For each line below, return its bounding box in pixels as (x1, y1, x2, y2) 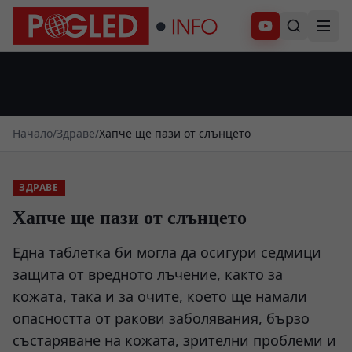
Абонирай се (265, 23, 333, 37)
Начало (13, 126, 53, 141)
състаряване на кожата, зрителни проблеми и (13, 331, 336, 350)
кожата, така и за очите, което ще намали (13, 287, 307, 306)
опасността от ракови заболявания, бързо (13, 309, 310, 328)
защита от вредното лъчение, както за (13, 265, 283, 284)
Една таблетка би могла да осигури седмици (13, 243, 321, 262)
